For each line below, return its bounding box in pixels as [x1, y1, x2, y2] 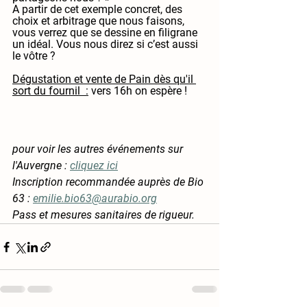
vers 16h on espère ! [88, 84, 187, 98]
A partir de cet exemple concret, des [12, 3, 185, 16]
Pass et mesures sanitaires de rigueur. [12, 208, 197, 222]
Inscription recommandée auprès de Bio [12, 175, 206, 189]
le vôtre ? [12, 49, 56, 63]
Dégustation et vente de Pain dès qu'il [12, 73, 196, 86]
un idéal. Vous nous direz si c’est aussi [12, 38, 201, 51]
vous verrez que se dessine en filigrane [12, 26, 200, 40]
